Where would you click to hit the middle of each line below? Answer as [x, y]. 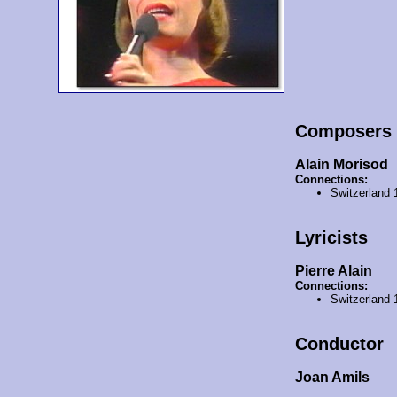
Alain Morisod [341, 164]
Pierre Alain [333, 270]
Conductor [339, 343]
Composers [343, 131]
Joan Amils [332, 377]
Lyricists [331, 237]
